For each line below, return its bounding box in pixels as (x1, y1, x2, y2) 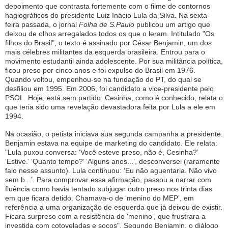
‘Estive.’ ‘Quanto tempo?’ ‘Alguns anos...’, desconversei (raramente (5, 157, 220, 165)
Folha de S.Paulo (79, 20, 134, 28)
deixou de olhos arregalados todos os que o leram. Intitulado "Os (5, 29, 214, 38)
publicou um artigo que (134, 20, 210, 28)
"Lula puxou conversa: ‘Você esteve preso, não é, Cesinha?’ (5, 148, 198, 156)
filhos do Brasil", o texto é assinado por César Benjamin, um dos (5, 38, 212, 47)
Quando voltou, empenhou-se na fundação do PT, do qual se (5, 75, 202, 83)
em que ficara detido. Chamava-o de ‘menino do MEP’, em (5, 193, 194, 202)
